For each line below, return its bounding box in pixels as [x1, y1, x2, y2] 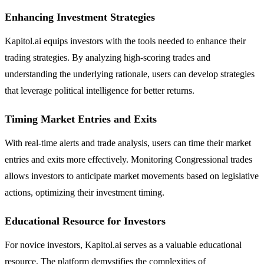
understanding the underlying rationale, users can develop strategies [5, 68, 255, 79]
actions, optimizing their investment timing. [5, 187, 164, 197]
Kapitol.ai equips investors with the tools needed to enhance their [5, 35, 246, 46]
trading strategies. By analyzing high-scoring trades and [5, 52, 210, 62]
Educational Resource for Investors [5, 214, 166, 227]
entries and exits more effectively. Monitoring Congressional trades [5, 154, 252, 164]
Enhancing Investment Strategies [5, 11, 155, 23]
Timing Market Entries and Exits [5, 113, 157, 125]
